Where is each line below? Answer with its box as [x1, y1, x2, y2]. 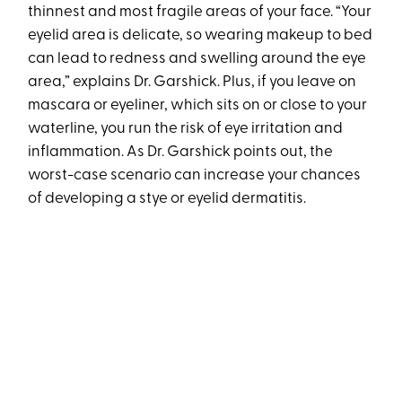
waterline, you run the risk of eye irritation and [28, 121, 344, 137]
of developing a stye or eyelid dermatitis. [28, 191, 310, 207]
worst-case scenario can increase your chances [28, 168, 362, 184]
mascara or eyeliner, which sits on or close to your [28, 98, 368, 114]
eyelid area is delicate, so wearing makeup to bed [28, 28, 373, 44]
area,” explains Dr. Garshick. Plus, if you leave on [28, 74, 357, 91]
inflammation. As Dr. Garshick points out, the [28, 144, 334, 161]
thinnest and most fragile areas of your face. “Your [28, 4, 372, 21]
